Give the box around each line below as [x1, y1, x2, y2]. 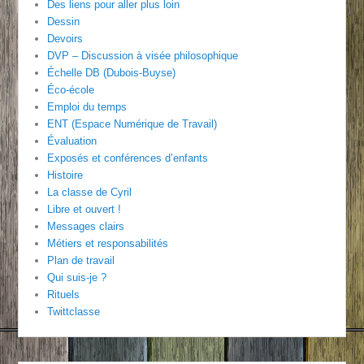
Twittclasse [47, 305, 101, 318]
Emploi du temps [47, 101, 128, 114]
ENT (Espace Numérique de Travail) [47, 118, 218, 131]
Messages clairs [47, 220, 125, 233]
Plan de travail [47, 254, 115, 267]
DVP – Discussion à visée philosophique [47, 50, 239, 63]
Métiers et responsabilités [47, 237, 169, 250]
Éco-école [47, 84, 95, 97]
